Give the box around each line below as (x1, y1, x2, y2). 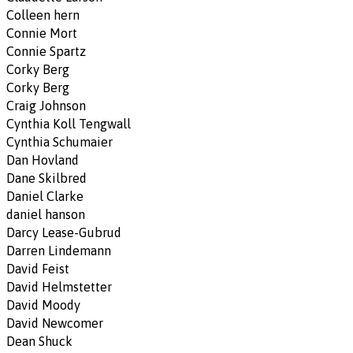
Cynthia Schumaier (6, 134, 113, 149)
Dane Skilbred (6, 170, 87, 185)
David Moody (6, 297, 80, 312)
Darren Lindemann (6, 243, 111, 258)
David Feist (6, 261, 69, 276)
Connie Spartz (6, 43, 86, 58)
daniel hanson (6, 206, 85, 221)
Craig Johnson (6, 98, 86, 113)
